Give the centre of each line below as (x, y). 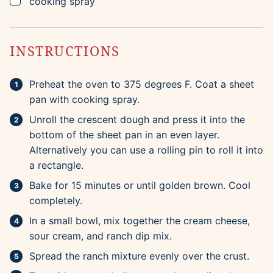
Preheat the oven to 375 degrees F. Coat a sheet (142, 84)
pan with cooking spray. (84, 100)
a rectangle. (56, 165)
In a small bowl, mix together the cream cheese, (140, 221)
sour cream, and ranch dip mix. (101, 236)
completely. (56, 201)
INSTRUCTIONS (67, 51)
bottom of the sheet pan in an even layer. (124, 135)
